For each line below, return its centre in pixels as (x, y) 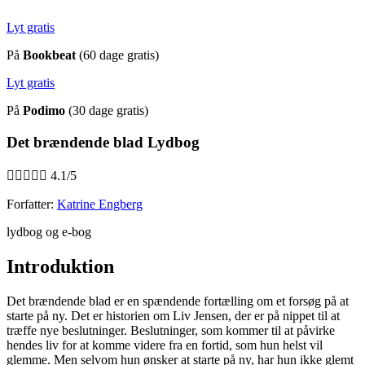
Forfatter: (32, 204)
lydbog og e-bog (49, 232)
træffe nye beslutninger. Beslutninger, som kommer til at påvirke (171, 331)
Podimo (44, 110)
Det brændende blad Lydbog (103, 142)
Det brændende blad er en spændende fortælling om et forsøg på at (178, 301)
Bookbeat (49, 55)
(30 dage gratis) (108, 110)
